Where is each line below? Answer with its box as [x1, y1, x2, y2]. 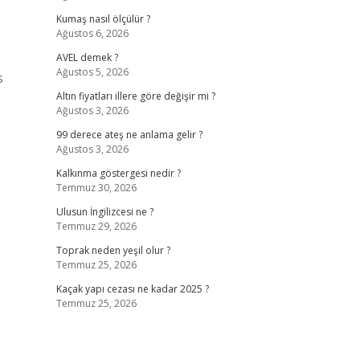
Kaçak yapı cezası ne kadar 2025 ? [55, 282, 209, 296]
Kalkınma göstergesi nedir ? [55, 166, 181, 180]
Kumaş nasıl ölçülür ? [55, 12, 150, 26]
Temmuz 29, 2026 [55, 219, 137, 233]
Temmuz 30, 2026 [55, 181, 137, 194]
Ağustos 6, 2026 [55, 27, 129, 40]
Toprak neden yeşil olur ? [55, 243, 170, 257]
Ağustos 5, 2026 [55, 65, 129, 79]
